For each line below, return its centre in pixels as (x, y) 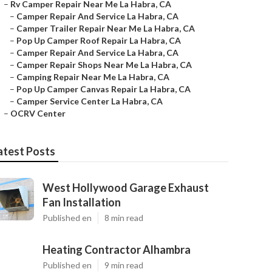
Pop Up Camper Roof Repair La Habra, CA (99, 40)
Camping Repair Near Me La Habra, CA (93, 77)
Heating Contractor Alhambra (117, 250)
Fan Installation (82, 202)
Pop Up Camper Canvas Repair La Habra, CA (104, 89)
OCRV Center (38, 113)
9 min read (124, 265)
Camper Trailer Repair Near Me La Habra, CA (106, 28)
